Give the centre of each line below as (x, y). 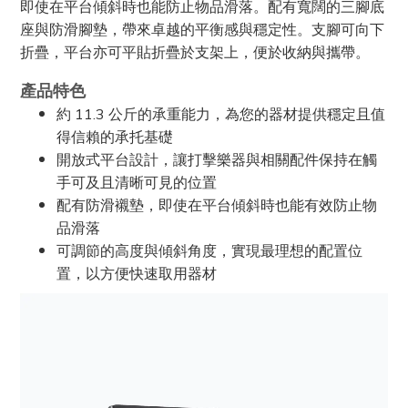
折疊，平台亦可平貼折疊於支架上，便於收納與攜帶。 (195, 52)
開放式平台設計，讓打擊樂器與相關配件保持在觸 (217, 160)
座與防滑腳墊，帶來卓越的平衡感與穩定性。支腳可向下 (202, 30)
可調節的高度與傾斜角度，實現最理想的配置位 (209, 251)
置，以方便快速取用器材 (137, 274)
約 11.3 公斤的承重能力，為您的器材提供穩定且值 (221, 114)
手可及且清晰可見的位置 (137, 183)
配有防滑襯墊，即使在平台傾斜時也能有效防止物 (217, 205)
